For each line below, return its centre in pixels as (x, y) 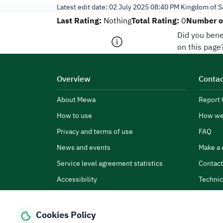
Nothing (117, 21)
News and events (84, 148)
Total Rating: (155, 21)
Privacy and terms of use (95, 132)
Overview (74, 80)
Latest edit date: (83, 8)
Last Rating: (79, 21)
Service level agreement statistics (110, 164)
